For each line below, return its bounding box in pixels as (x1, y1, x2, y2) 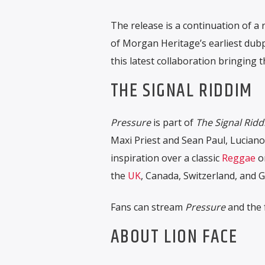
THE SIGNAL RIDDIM (110, 76, 253, 105)
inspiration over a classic (110, 151, 222, 165)
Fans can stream (110, 200, 185, 214)
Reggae (221, 151, 256, 165)
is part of (150, 116, 196, 130)
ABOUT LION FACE (110, 222, 238, 251)
